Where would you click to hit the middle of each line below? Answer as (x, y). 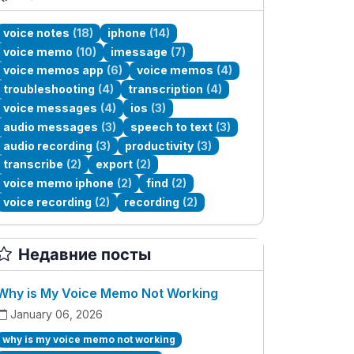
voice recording (48, 201)
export (115, 164)
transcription (166, 89)
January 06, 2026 (56, 314)
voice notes (37, 32)
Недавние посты (85, 254)
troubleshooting (49, 89)
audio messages (51, 126)
